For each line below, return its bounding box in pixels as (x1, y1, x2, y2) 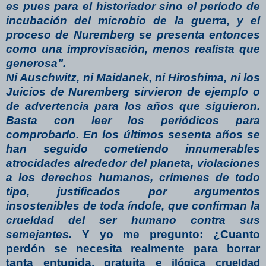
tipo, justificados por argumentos (6, 185, 260, 198)
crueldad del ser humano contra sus (6, 213, 260, 226)
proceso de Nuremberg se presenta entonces (6, 28, 260, 41)
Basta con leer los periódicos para (6, 113, 260, 126)
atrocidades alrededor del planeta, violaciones (6, 156, 260, 169)
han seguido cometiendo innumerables (6, 142, 260, 155)
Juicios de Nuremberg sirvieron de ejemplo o (6, 85, 260, 98)
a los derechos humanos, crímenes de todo (6, 170, 260, 183)
